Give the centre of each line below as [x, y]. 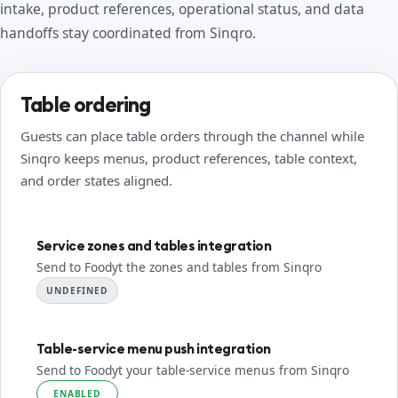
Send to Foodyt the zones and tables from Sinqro [179, 267]
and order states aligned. [96, 180]
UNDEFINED [77, 291]
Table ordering [86, 104]
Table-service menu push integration [154, 349]
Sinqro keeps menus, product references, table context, [189, 158]
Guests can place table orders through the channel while [192, 136]
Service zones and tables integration [154, 246]
